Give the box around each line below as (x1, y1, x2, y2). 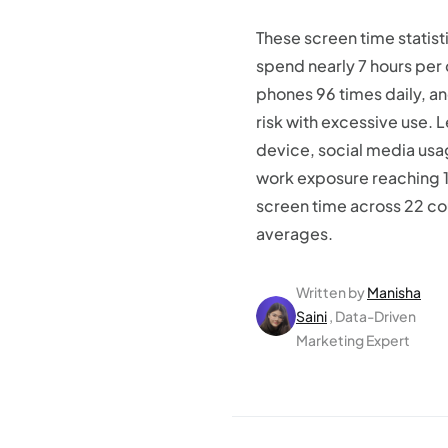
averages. (256, 223, 333, 244)
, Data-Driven (329, 307, 416, 325)
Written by (296, 283, 365, 301)
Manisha (367, 283, 421, 301)
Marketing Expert (296, 331, 410, 349)
